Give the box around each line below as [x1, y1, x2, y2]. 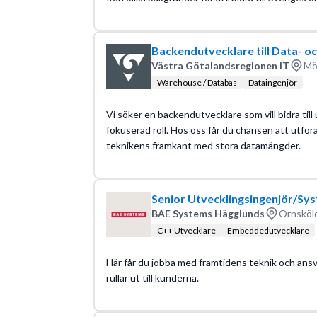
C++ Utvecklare [156, 224, 216, 236]
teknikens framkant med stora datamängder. [105, 139, 301, 151]
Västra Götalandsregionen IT [151, 59, 289, 71]
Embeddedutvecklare [226, 224, 309, 236]
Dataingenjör [248, 76, 297, 88]
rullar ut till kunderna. [105, 271, 199, 284]
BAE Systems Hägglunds [151, 207, 265, 219]
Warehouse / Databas [156, 76, 237, 88]
